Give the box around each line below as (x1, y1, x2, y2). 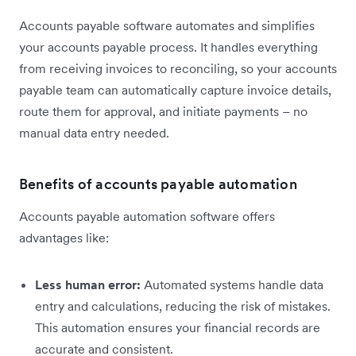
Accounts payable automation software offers (19, 208, 275, 225)
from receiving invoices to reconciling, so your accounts (19, 60, 337, 77)
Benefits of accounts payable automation (19, 175, 297, 194)
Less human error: (35, 277, 141, 293)
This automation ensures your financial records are (35, 319, 320, 336)
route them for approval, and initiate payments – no (19, 103, 308, 120)
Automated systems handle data (141, 277, 323, 293)
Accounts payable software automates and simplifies (19, 17, 315, 34)
